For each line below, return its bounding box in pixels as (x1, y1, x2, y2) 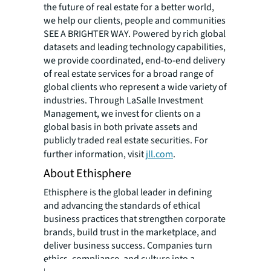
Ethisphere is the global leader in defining (44, 186, 212, 200)
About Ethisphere (44, 165, 131, 183)
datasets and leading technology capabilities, (44, 41, 226, 54)
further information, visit (44, 148, 146, 162)
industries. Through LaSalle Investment (44, 94, 203, 108)
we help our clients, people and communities (44, 14, 226, 28)
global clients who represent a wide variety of (44, 80, 227, 94)
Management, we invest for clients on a (44, 107, 201, 121)
